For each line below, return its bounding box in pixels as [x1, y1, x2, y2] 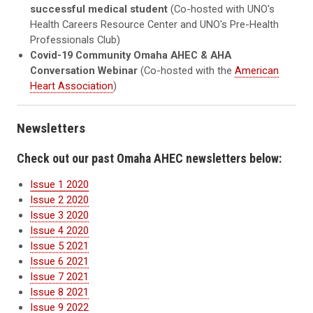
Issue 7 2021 [30, 270, 89, 283]
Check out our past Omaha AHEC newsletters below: [17, 150, 282, 166]
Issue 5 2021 [30, 239, 89, 252]
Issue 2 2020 [30, 193, 89, 206]
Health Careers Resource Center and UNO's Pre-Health [30, 18, 279, 31]
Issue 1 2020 [30, 177, 89, 191]
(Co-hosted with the [138, 64, 235, 78]
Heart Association [30, 80, 114, 93]
